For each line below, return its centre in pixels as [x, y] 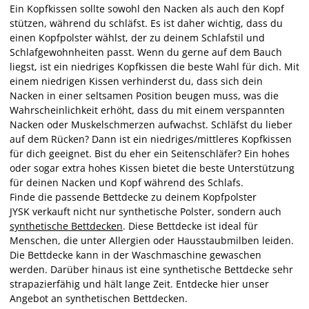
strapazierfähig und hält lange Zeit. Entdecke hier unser [139, 284]
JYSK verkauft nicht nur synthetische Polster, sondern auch [146, 211]
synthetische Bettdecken [66, 226]
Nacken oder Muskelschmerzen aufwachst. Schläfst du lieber [151, 124]
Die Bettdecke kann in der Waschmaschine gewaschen [136, 255]
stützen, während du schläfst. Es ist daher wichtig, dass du [146, 23]
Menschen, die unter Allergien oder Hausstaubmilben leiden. [152, 240]
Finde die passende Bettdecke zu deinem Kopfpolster [133, 197]
